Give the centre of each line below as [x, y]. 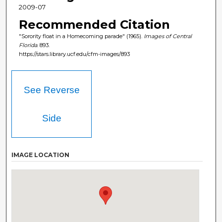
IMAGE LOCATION [41, 155]
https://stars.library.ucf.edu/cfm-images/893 [74, 54]
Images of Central [167, 36]
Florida [28, 45]
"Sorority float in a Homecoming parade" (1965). [81, 36]
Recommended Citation [94, 24]
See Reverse [52, 90]
